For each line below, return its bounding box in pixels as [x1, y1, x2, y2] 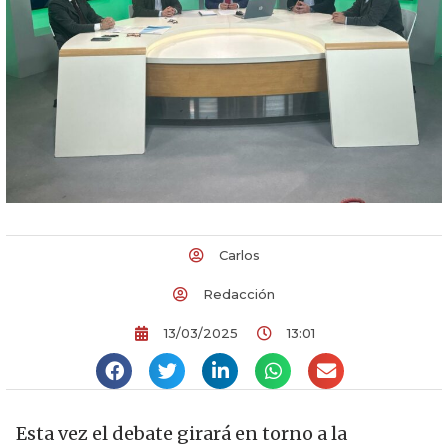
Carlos [218, 246, 260, 263]
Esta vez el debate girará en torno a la [16, 421, 347, 445]
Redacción [203, 285, 275, 302]
